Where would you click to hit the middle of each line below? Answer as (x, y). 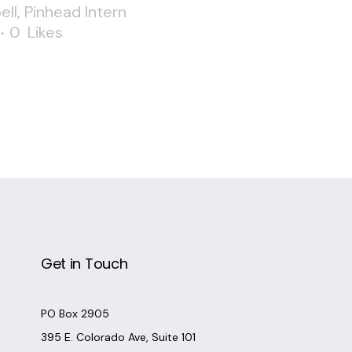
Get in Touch (84, 264)
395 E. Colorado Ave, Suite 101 (118, 337)
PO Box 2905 (75, 313)
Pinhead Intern (75, 12)
